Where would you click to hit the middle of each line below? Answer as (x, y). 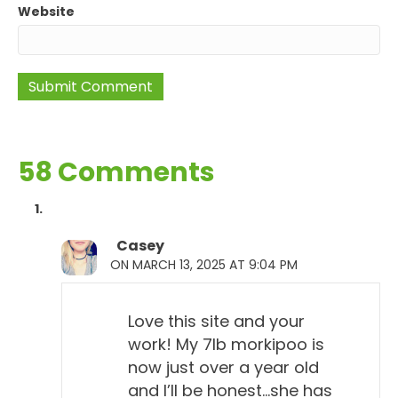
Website (46, 11)
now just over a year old (223, 367)
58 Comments (116, 172)
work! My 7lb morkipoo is (226, 344)
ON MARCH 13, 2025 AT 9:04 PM (204, 264)
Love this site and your (216, 321)
